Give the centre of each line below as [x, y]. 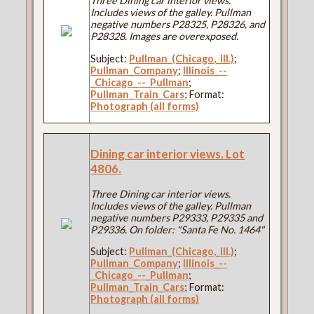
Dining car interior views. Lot [168, 153]
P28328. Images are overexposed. [165, 36]
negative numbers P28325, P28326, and [178, 25]
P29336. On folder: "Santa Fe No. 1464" [178, 229]
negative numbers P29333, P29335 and [177, 217]
